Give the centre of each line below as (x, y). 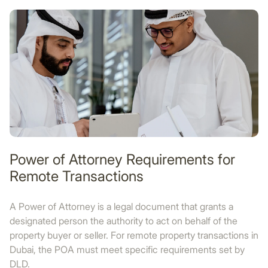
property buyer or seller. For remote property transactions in (134, 235)
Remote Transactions (77, 176)
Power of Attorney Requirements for (122, 159)
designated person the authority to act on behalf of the (124, 221)
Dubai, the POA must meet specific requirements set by (127, 249)
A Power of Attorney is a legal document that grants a (121, 206)
